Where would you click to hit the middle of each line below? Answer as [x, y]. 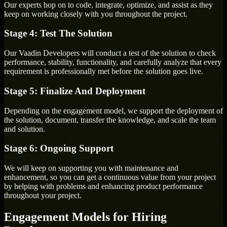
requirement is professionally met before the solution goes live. [104, 71]
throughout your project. [43, 196]
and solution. [25, 129]
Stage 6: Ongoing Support [59, 148]
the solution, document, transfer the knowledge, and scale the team [110, 120]
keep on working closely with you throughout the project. [96, 14]
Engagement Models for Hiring [85, 217]
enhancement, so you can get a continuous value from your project [110, 177]
